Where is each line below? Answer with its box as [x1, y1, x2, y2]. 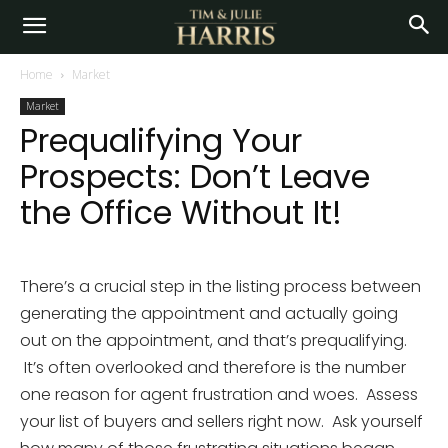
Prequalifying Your [20, 118, 302, 163]
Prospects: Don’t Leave [20, 154, 370, 199]
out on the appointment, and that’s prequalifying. [20, 329, 407, 352]
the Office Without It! [20, 190, 342, 235]
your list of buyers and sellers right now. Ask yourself [20, 410, 423, 433]
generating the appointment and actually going [20, 302, 398, 325]
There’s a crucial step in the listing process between [20, 275, 421, 298]
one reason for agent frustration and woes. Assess [20, 383, 418, 406]
